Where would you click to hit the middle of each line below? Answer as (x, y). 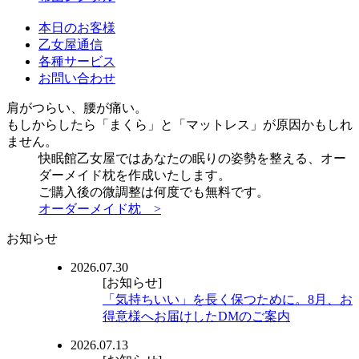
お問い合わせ (77, 78)
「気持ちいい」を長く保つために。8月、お (228, 299)
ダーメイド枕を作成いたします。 (135, 175)
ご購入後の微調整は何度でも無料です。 (154, 192)
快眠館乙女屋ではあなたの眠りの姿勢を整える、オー (192, 158)
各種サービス (77, 61)
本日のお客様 (77, 27)
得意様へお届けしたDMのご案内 (196, 316)
